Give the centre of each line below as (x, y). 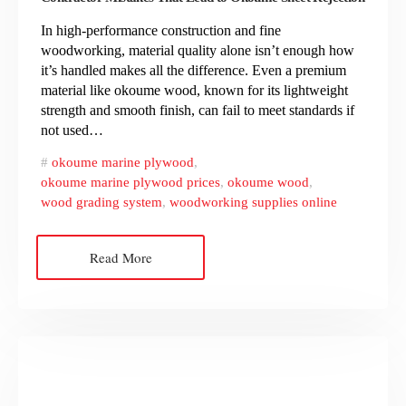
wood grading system (101, 202)
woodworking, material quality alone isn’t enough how (198, 50)
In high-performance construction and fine (161, 30)
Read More (121, 257)
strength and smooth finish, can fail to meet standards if (198, 110)
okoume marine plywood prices (130, 182)
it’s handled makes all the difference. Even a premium (193, 70)
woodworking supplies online (253, 202)
